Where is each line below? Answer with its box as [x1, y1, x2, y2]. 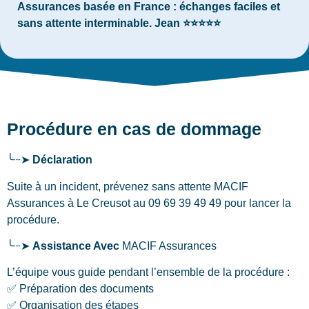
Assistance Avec [32, 240, 119, 252]
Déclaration [32, 154, 92, 166]
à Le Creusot [68, 197, 130, 209]
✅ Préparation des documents [7, 283, 154, 295]
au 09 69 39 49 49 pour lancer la [130, 197, 291, 209]
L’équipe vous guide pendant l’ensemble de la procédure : [7, 266, 290, 279]
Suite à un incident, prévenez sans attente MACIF [7, 180, 248, 192]
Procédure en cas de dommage [7, 119, 261, 139]
